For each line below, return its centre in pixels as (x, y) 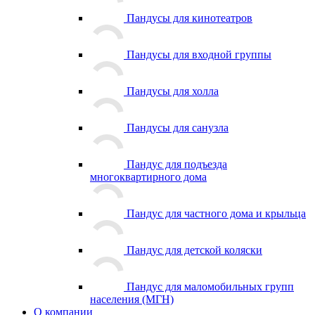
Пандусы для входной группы (199, 54)
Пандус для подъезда (177, 164)
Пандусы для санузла (178, 128)
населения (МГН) (132, 299)
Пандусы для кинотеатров (189, 18)
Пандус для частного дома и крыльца (216, 213)
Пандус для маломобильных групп (210, 287)
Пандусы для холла (173, 91)
